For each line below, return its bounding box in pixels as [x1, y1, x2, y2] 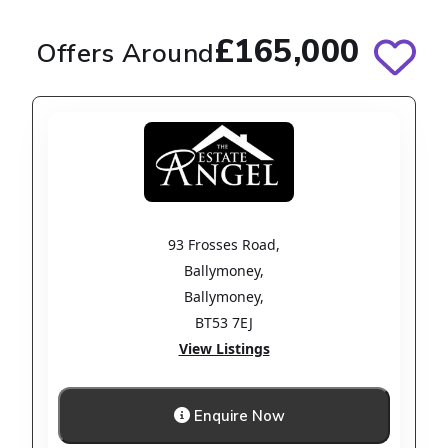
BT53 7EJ [195, 313, 253, 333]
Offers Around [36, 36, 215, 72]
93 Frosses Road [168, 235, 276, 255]
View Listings [178, 339, 270, 359]
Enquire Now [189, 406, 285, 427]
